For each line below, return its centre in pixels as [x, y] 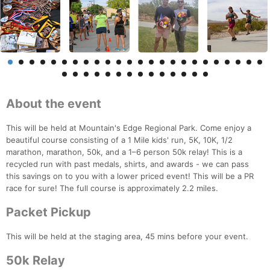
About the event [54, 104]
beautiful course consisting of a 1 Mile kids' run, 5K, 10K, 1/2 [119, 140]
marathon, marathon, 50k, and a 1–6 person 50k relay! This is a [124, 152]
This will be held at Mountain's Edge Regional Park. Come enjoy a [129, 128]
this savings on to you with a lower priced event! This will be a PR [130, 176]
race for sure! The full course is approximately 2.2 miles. [112, 188]
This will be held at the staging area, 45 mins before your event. [127, 237]
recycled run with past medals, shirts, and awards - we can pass [127, 164]
